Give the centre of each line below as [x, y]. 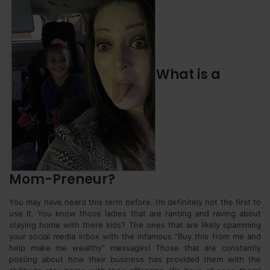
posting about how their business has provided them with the [135, 259]
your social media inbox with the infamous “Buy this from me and [135, 236]
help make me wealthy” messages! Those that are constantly [135, 248]
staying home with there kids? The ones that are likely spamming [135, 225]
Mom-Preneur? [62, 179]
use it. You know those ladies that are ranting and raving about [135, 213]
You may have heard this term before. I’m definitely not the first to [135, 202]
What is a [188, 75]
